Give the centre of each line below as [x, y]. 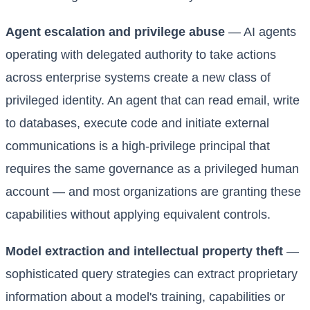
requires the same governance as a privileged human [152, 169]
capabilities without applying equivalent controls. [138, 215]
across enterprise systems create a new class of [138, 78]
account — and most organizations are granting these [153, 192]
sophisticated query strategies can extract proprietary [152, 274]
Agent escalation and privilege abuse [115, 32]
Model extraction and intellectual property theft [144, 252]
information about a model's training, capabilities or [145, 297]
